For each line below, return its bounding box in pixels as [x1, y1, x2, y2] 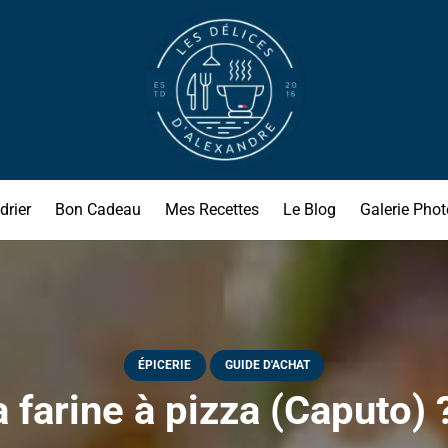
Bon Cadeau [54, 200, 141, 219]
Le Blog [282, 200, 336, 219]
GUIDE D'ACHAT [224, 358, 310, 373]
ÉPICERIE [138, 358, 192, 373]
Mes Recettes [164, 200, 259, 219]
